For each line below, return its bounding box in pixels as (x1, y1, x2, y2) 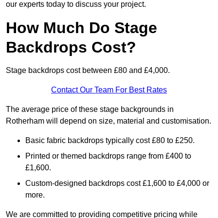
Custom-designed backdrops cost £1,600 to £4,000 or (25, 179, 209, 188)
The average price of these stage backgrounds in (6, 105, 174, 114)
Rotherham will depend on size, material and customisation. (6, 117, 211, 126)
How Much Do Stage (6, 19, 157, 37)
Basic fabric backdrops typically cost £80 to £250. (25, 136, 195, 145)
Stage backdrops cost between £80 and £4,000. (6, 66, 170, 75)
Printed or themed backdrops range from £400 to (25, 152, 191, 161)
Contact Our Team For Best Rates (51, 86, 167, 94)
